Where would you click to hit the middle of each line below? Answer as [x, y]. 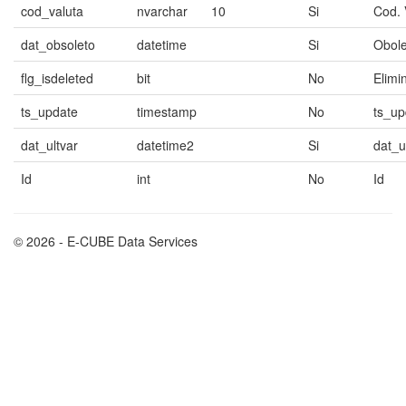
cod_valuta [52, 11]
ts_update [49, 111]
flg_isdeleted [57, 78]
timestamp [167, 111]
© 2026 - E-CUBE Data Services [106, 241]
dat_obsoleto [58, 44]
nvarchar [162, 11]
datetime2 [165, 145]
